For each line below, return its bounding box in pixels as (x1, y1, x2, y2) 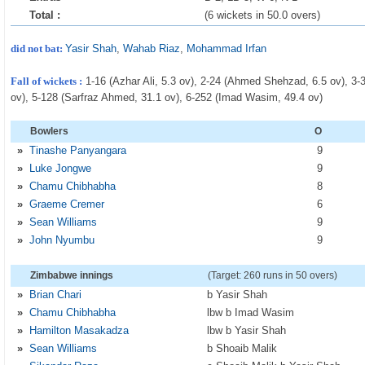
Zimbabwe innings (30, 270, 114, 281)
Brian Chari (29, 288, 82, 301)
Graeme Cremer (29, 198, 105, 210)
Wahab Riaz (123, 42, 181, 55)
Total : (29, 9, 61, 21)
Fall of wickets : (11, 75, 83, 87)
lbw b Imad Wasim (207, 306, 295, 319)
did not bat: (11, 42, 66, 55)
